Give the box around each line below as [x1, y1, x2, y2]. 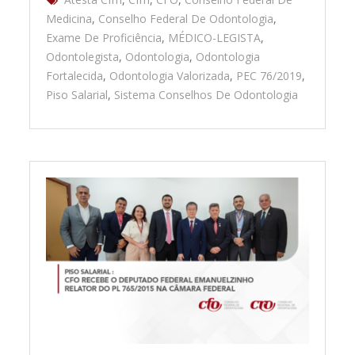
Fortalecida [46, 67, 104, 83]
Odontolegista [46, 48, 120, 64]
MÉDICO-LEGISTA [168, 29, 261, 45]
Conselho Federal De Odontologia [98, 10, 274, 26]
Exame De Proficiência [46, 29, 162, 45]
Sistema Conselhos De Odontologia [114, 86, 299, 102]
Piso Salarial [46, 86, 109, 102]
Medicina [46, 10, 93, 26]
